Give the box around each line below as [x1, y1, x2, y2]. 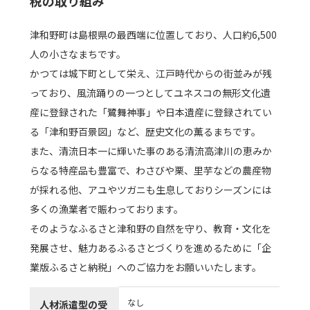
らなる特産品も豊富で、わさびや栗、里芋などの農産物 [30, 163, 272, 178]
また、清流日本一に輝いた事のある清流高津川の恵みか [30, 144, 273, 158]
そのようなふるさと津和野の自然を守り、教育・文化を [30, 221, 272, 236]
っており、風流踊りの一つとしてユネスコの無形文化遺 [30, 86, 271, 100]
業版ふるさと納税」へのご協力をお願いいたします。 [30, 260, 262, 275]
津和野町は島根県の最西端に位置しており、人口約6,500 [30, 28, 277, 42]
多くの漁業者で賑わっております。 [30, 202, 184, 217]
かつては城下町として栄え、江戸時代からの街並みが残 [30, 66, 273, 81]
